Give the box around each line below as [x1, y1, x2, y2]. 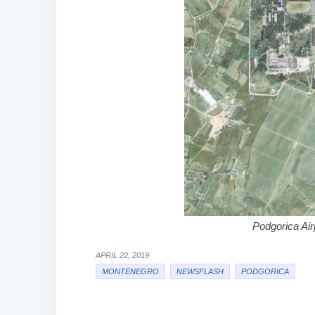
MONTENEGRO [101, 267, 159, 276]
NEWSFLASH [176, 267, 224, 276]
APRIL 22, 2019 [95, 251, 149, 259]
